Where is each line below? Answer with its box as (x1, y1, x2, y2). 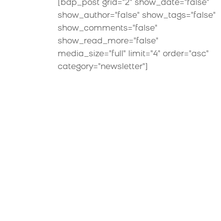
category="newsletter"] (58, 63, 148, 71)
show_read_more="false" (58, 37, 158, 45)
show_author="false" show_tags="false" (58, 12, 216, 20)
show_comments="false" (58, 25, 157, 33)
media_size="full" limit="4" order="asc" (58, 50, 209, 58)
